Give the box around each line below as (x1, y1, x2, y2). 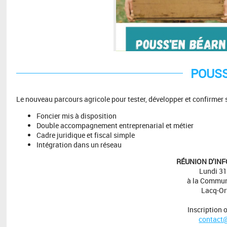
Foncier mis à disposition (36, 110, 117, 121)
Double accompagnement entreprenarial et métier (36, 120, 194, 130)
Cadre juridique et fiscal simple (36, 130, 135, 140)
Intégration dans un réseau (36, 139, 122, 149)
